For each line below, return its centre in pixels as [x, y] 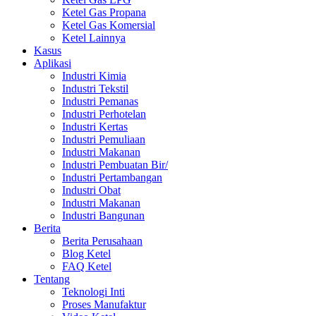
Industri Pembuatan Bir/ [115, 165]
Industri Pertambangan [112, 177]
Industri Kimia [94, 76]
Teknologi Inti [93, 292]
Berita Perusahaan [102, 241]
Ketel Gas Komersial [109, 25]
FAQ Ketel [87, 266]
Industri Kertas [95, 127]
